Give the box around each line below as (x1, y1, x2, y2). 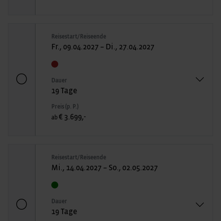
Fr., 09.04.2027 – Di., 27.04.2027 (51, 42, 154, 51)
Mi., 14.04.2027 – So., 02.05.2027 (51, 163, 158, 172)
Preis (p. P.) (51, 103, 78, 110)
